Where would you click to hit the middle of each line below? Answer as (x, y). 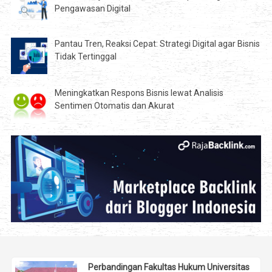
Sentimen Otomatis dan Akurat (114, 106)
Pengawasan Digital (92, 9)
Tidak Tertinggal (85, 57)
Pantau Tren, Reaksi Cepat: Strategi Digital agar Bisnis (157, 44)
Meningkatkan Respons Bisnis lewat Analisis (139, 93)
